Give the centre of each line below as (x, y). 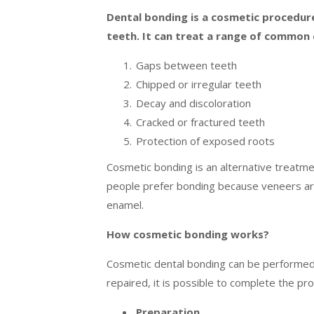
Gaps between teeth (186, 66)
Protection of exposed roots (205, 141)
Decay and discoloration (193, 103)
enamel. (125, 205)
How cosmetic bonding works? (188, 234)
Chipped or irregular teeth (199, 84)
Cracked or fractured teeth (200, 122)
